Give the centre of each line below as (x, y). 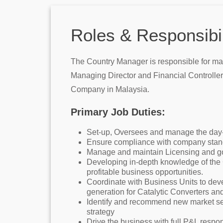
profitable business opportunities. (145, 172)
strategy (101, 212)
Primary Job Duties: (118, 112)
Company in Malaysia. (110, 89)
